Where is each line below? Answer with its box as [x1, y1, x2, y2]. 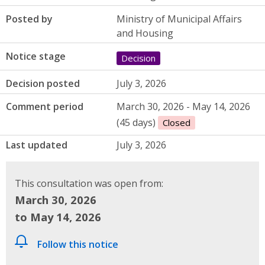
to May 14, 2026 [15, 209, 101, 225]
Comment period [6, 100, 83, 114]
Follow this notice [37, 238, 118, 251]
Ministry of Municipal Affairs [116, 12, 242, 25]
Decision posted [6, 76, 80, 90]
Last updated [6, 138, 67, 152]
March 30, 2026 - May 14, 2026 [116, 100, 250, 114]
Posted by [6, 12, 53, 25]
